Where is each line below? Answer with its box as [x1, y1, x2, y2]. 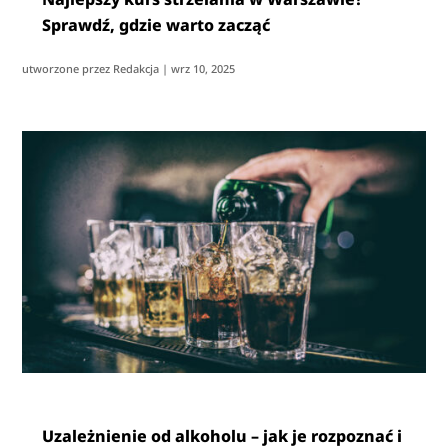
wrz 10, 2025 [171, 61, 236, 77]
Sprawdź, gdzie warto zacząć [42, 14, 271, 37]
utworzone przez [22, 61, 114, 77]
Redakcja [113, 61, 160, 77]
